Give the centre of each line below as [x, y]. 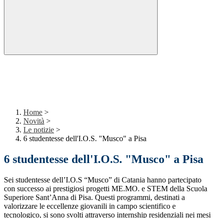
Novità [34, 121]
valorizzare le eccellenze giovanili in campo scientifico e [90, 206]
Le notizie [39, 130]
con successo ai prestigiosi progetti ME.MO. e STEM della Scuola [106, 189]
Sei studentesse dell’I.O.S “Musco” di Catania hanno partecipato [103, 180]
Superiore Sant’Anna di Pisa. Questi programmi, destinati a [94, 198]
